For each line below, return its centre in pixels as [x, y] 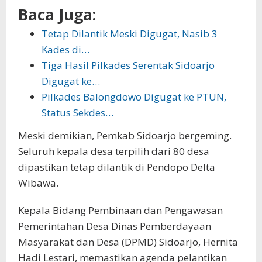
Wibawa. [38, 182]
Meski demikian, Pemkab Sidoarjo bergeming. [125, 135]
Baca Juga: [57, 15]
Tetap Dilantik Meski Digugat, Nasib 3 [130, 34]
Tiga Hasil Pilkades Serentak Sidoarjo [128, 65]
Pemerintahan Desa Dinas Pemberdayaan [115, 226]
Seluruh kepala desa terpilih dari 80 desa [114, 151]
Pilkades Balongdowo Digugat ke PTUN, [134, 97]
